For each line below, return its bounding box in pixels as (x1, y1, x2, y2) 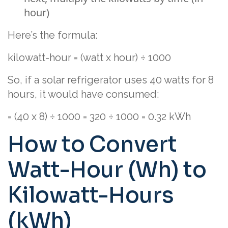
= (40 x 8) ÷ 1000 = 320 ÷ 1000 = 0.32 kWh (8, 110, 191, 123)
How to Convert (8, 131, 177, 158)
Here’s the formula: (8, 29, 97, 41)
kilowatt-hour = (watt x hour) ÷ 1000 (8, 51, 171, 64)
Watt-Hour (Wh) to (8, 156, 207, 183)
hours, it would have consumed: (8, 88, 159, 100)
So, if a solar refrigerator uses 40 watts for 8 (8, 74, 214, 86)
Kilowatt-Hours (8, 182, 174, 209)
